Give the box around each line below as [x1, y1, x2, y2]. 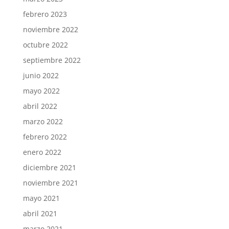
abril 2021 [22, 209, 57, 219]
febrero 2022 [22, 132, 67, 142]
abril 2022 [22, 101, 57, 111]
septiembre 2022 [22, 55, 81, 65]
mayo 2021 [22, 193, 60, 203]
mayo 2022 [22, 86, 60, 96]
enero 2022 [22, 147, 61, 157]
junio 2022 [22, 71, 59, 81]
